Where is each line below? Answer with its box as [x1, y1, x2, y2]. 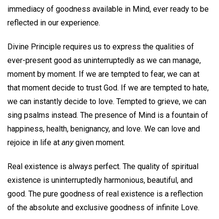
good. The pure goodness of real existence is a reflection [7, 189, 203, 198]
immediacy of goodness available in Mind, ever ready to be [7, 4, 209, 14]
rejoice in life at [7, 138, 62, 148]
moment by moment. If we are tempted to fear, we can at [7, 69, 199, 79]
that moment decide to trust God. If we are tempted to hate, [7, 83, 209, 93]
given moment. [73, 138, 125, 148]
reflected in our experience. [7, 18, 100, 28]
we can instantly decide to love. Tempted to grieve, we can [7, 97, 206, 107]
